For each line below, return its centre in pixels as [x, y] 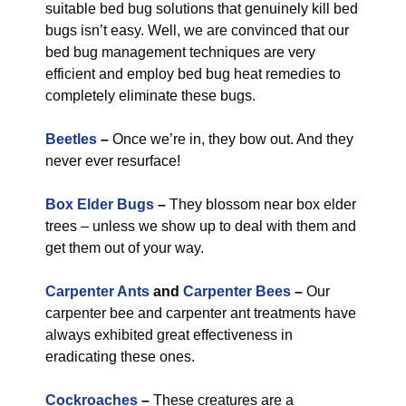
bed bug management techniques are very [180, 52]
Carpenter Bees [237, 291]
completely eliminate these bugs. [150, 96]
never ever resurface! [113, 161]
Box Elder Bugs [100, 204]
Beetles [71, 139]
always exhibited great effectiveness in [169, 335]
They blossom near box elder [261, 204]
